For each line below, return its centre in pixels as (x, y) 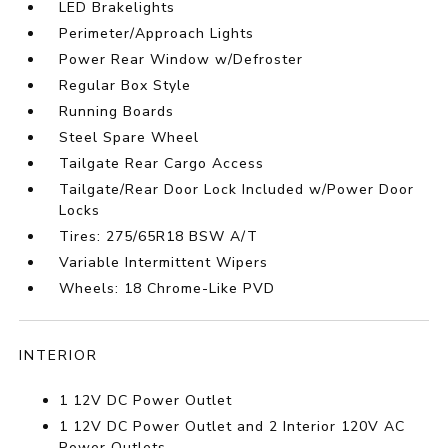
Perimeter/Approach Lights (157, 34)
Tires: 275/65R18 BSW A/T (159, 237)
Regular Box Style (125, 86)
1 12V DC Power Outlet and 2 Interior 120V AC (232, 427)
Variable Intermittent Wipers (164, 263)
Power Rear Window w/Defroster (181, 60)
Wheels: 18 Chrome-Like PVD (167, 289)
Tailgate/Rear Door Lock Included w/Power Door (237, 190)
